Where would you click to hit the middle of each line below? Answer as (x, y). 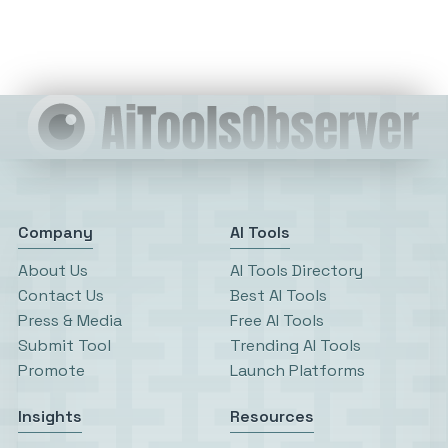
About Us (53, 270)
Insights (50, 416)
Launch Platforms (297, 370)
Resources (272, 416)
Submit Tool (64, 345)
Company (55, 232)
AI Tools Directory (296, 270)
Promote (51, 370)
